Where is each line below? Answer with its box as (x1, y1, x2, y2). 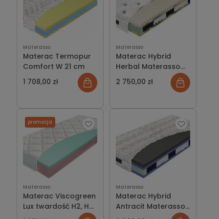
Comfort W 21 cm (22, 61, 85, 71)
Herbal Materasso (116, 61, 180, 71)
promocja (27, 118, 52, 126)
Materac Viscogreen (22, 191, 96, 201)
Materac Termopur (22, 51, 91, 61)
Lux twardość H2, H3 (22, 201, 93, 211)
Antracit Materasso (116, 201, 185, 211)
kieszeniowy (116, 71, 158, 82)
